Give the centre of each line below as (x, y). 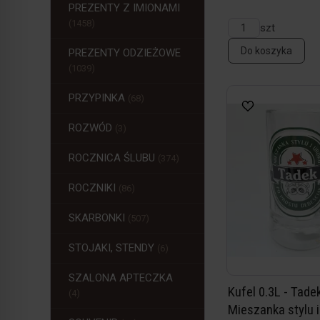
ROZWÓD (92, 128)
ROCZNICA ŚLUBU (113, 158)
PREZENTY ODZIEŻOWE (125, 53)
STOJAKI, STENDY (113, 248)
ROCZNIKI (94, 188)
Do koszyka (266, 51)
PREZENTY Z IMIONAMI (124, 8)
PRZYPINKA (98, 98)
